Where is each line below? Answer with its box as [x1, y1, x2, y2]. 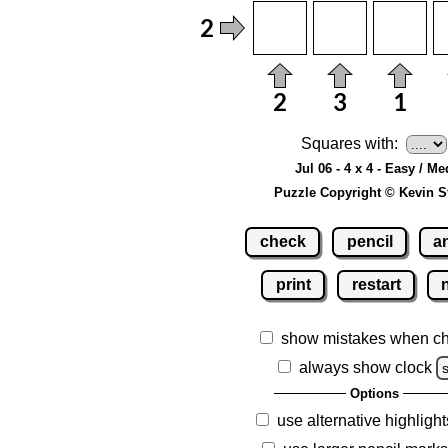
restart [351, 275, 401, 293]
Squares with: [301, 135, 398, 153]
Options [349, 385, 399, 401]
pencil [346, 232, 393, 250]
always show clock [299, 358, 433, 376]
